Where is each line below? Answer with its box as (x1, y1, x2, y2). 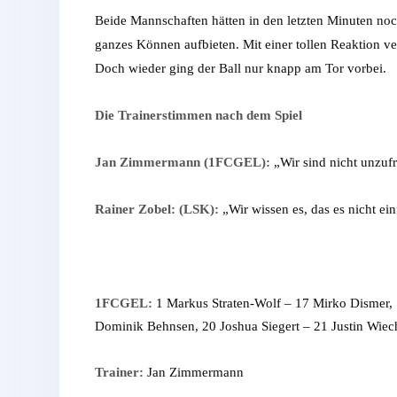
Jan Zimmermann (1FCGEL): (95, 154, 270, 169)
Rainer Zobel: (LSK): (95, 201, 219, 216)
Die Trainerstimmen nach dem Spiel (95, 107, 302, 122)
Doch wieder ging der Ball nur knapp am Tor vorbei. (95, 60, 386, 75)
